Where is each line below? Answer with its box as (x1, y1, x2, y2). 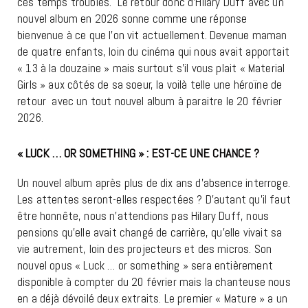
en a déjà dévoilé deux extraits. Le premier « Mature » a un (17, 291, 288, 307)
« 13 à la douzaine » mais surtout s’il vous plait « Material (17, 60, 285, 76)
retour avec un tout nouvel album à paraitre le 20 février (17, 93, 282, 109)
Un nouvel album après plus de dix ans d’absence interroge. (17, 175, 290, 191)
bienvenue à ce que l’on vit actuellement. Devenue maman (17, 27, 287, 43)
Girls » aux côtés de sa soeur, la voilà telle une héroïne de (17, 77, 283, 93)
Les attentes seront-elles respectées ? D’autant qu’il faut (17, 192, 291, 208)
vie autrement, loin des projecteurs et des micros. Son (17, 241, 272, 257)
